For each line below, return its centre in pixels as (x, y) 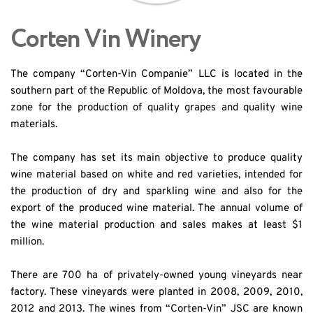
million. (27, 242)
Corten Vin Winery (105, 39)
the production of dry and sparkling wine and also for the (156, 191)
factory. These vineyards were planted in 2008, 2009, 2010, (156, 292)
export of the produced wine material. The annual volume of (156, 208)
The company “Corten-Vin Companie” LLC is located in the (156, 74)
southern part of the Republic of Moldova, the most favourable (156, 91)
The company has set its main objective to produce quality (156, 158)
